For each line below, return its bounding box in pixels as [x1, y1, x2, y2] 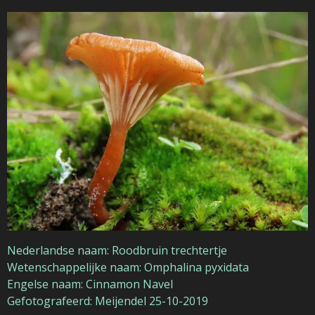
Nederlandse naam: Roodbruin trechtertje [7, 242, 227, 258]
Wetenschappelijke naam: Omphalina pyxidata [7, 259, 249, 275]
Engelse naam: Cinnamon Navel [7, 276, 173, 292]
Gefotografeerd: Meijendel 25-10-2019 [7, 292, 208, 309]
